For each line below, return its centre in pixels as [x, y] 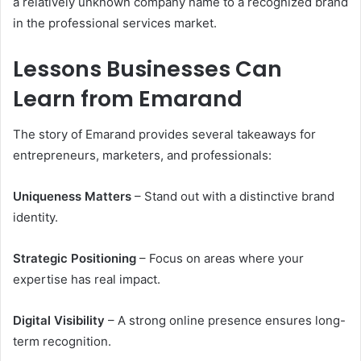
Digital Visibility [59, 320]
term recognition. [62, 341]
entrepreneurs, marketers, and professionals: [142, 155]
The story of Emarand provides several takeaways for [164, 134]
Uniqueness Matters [72, 196]
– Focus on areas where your [220, 258]
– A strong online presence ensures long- [225, 320]
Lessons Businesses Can [147, 68]
